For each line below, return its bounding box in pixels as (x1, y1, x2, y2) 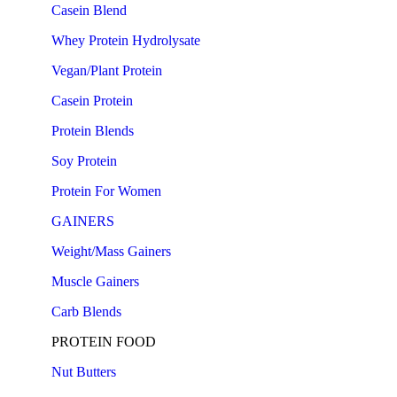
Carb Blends (51, 304, 121, 319)
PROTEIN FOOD (51, 334, 156, 349)
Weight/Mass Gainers (51, 244, 171, 259)
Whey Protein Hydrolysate (51, 33, 200, 48)
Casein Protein (51, 93, 133, 108)
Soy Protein (51, 153, 117, 168)
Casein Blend (51, 3, 127, 18)
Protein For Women (51, 183, 161, 198)
